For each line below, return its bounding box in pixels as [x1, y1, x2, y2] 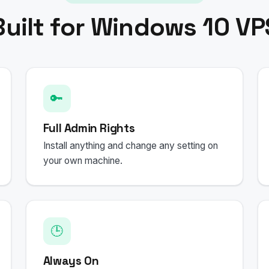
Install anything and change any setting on [43, 140, 218, 152]
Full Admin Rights [43, 120, 135, 136]
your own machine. [43, 155, 122, 167]
